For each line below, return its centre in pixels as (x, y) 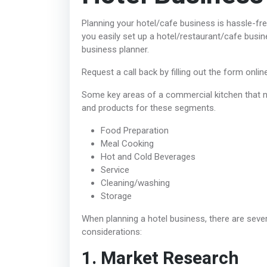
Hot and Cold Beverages (148, 156)
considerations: (112, 232)
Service (115, 170)
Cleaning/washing (135, 183)
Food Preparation (135, 130)
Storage (116, 196)
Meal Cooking (127, 143)
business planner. (117, 49)
